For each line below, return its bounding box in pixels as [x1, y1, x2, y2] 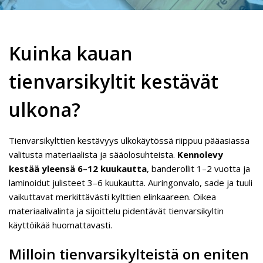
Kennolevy [177, 149, 223, 160]
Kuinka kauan [9, 41, 133, 66]
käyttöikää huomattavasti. [9, 219, 112, 231]
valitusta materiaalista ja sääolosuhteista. [9, 149, 177, 160]
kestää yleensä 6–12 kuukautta [9, 163, 147, 174]
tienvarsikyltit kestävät [9, 69, 218, 94]
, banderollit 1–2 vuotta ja [147, 163, 250, 174]
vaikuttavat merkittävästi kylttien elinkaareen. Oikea [9, 191, 216, 203]
